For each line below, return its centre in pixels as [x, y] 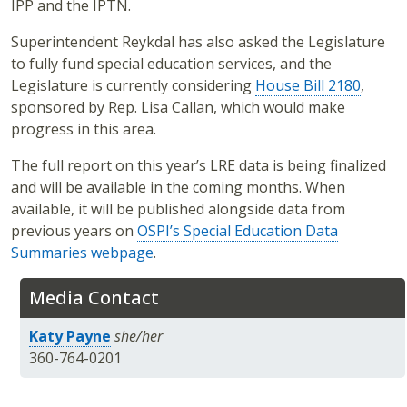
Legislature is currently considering [133, 86]
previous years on [74, 231]
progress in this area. [84, 129]
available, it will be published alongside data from [178, 209]
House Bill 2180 [308, 86]
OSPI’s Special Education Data [238, 231]
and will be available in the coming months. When [178, 188]
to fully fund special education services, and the [171, 64]
